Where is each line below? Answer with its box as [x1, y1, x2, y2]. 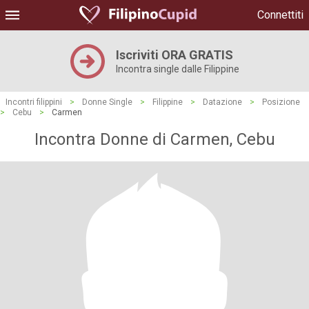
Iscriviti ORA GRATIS [115, 48, 233, 62]
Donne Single [82, 97, 132, 107]
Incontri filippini [6, 97, 62, 107]
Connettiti [257, 8, 303, 21]
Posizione [262, 97, 300, 107]
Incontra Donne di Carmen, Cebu [34, 130, 275, 149]
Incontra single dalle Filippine [115, 63, 239, 74]
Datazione [203, 97, 242, 107]
